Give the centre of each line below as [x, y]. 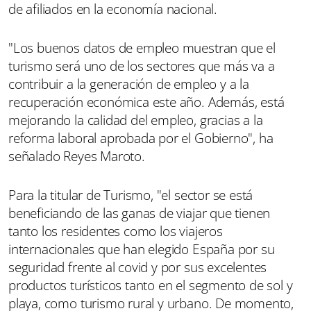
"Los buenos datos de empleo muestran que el [142, 48]
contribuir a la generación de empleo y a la [129, 84]
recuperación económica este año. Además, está [146, 102]
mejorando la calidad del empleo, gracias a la [136, 120]
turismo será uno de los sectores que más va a [142, 66]
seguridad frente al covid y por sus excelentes [138, 267]
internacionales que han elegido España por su [142, 249]
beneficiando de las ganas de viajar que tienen [140, 213]
